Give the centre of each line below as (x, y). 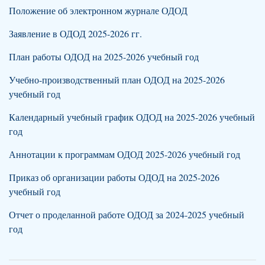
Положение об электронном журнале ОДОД (98, 10)
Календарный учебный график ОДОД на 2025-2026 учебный (132, 117)
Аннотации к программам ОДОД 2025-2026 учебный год (125, 154)
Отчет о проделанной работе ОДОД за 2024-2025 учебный (127, 214)
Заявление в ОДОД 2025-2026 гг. (75, 33)
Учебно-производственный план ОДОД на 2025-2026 (117, 80)
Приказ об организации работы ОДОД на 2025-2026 (114, 177)
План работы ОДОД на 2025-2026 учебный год (104, 56)
